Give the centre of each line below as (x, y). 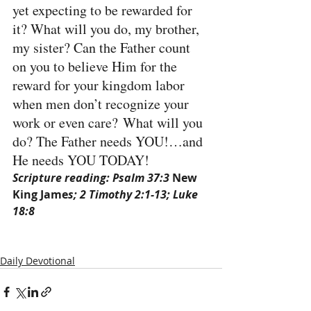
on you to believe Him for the (96, 66)
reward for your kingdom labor (100, 85)
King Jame (40, 194)
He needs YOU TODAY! (81, 160)
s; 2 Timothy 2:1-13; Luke (134, 194)
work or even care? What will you (109, 123)
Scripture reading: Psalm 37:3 (92, 178)
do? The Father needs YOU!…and (109, 141)
